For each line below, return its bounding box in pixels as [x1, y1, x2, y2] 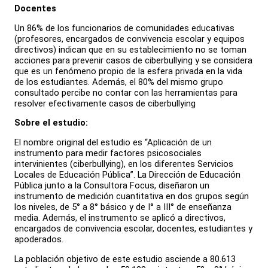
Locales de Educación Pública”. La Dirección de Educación [14, 169, 240, 180]
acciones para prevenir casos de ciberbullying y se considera [14, 54, 252, 66]
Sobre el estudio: [14, 117, 88, 129]
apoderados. [14, 233, 63, 245]
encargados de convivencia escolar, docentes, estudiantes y [14, 223, 252, 234]
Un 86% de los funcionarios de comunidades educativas [14, 22, 234, 33]
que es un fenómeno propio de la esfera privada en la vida [14, 65, 242, 77]
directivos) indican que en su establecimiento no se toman [14, 44, 246, 55]
